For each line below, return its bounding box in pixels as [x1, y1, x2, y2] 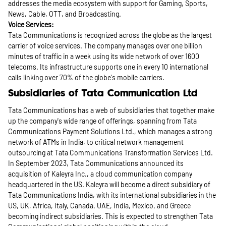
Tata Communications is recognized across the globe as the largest [8, 31, 212, 39]
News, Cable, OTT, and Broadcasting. [8, 10, 121, 18]
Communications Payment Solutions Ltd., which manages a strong [8, 127, 212, 136]
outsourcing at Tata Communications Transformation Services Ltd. [8, 148, 214, 157]
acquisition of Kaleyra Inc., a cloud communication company [8, 169, 192, 178]
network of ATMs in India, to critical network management [8, 138, 184, 146]
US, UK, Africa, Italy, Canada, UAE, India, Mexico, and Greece [8, 201, 191, 210]
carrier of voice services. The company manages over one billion [8, 41, 202, 50]
